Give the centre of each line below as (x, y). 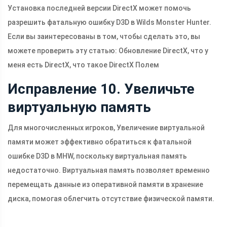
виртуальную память (79, 107)
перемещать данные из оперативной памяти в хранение (105, 185)
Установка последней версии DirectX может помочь (99, 8)
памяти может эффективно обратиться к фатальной (100, 142)
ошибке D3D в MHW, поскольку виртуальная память (97, 156)
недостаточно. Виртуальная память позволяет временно (109, 171)
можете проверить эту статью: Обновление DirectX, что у (108, 51)
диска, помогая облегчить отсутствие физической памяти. (111, 199)
